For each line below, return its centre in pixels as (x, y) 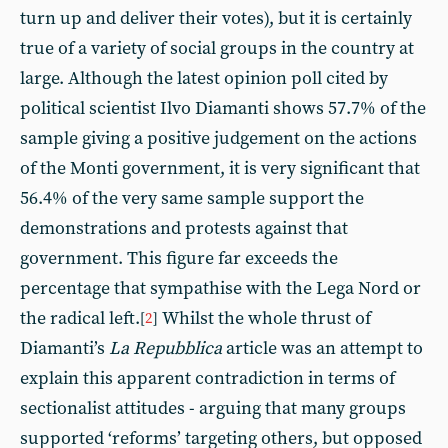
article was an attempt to (324, 348)
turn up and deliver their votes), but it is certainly (216, 18)
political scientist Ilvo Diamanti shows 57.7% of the (223, 108)
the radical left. (80, 318)
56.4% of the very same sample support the (192, 198)
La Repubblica (167, 348)
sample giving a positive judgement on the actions (218, 138)
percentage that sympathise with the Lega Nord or (220, 288)
